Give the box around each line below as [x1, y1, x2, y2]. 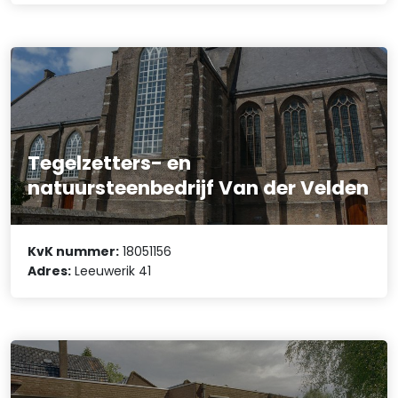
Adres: [28, 262, 72, 281]
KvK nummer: [28, 243, 120, 261]
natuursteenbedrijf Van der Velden [28, 173, 370, 202]
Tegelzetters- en [28, 148, 192, 177]
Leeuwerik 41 [71, 262, 152, 281]
